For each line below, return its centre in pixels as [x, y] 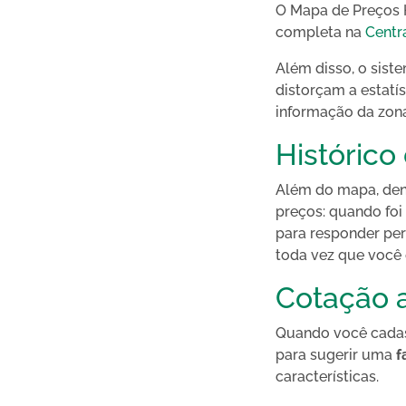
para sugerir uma [336, 355]
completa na [320, 32]
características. [327, 377]
